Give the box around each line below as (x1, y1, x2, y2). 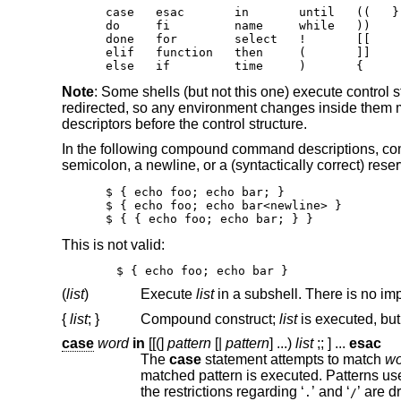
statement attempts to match (200, 352, 385, 368)
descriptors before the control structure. (61, 116, 307, 132)
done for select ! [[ (106, 32, 371, 47)
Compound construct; (140, 311, 279, 327)
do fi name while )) (106, 19, 371, 33)
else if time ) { (106, 59, 364, 73)
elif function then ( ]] (106, 46, 371, 60)
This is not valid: (61, 237, 165, 253)
